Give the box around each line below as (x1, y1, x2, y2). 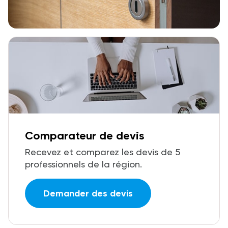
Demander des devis (43, 187, 133, 199)
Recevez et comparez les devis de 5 (25, 146, 180, 157)
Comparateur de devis (25, 128, 144, 142)
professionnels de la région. (25, 158, 142, 169)
